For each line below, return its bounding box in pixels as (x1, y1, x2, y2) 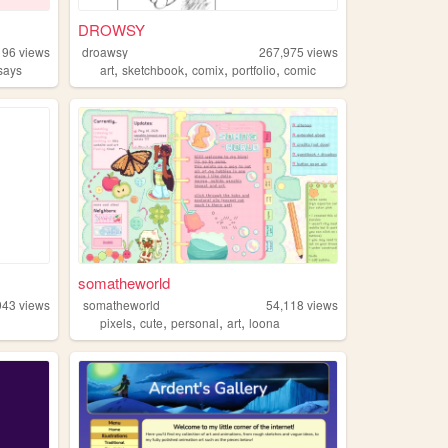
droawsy (82, 42, 129, 60)
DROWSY (77, 18, 145, 40)
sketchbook (122, 60, 185, 78)
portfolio (232, 60, 277, 78)
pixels (100, 313, 133, 331)
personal (171, 313, 220, 331)
